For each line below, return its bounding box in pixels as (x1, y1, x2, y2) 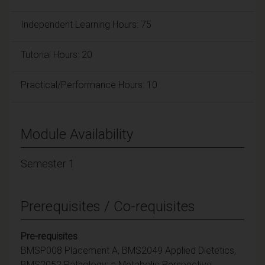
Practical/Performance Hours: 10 (21, 79, 157, 91)
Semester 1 (21, 157, 75, 170)
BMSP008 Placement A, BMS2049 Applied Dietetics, (21, 244, 236, 256)
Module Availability (21, 125, 133, 143)
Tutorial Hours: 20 (21, 49, 92, 60)
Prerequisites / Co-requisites (21, 198, 195, 215)
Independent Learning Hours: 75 (21, 18, 151, 30)
